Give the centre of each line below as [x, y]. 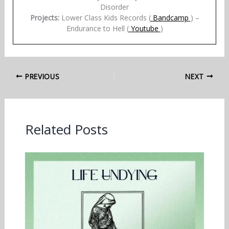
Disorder [114, 7]
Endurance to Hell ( [97, 29]
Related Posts [66, 130]
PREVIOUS [41, 76]
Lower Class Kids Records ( [105, 18]
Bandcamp [170, 18]
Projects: [44, 18]
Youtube [144, 29]
